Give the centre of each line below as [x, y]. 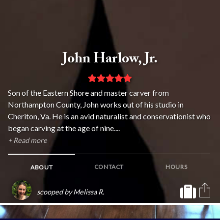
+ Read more [27, 140]
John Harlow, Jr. [110, 60]
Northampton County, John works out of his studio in [96, 104]
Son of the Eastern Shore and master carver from [88, 93]
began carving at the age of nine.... [64, 128]
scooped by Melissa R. [70, 192]
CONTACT [109, 167]
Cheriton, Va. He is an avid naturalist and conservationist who [109, 116]
